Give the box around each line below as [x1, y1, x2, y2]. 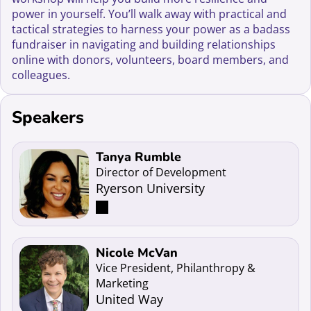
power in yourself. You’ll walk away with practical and [12, 6, 287, 22]
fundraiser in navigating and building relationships [12, 37, 276, 53]
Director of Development [96, 164, 227, 180]
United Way [96, 290, 164, 308]
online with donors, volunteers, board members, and [12, 52, 289, 68]
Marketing [96, 275, 149, 291]
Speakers [12, 106, 85, 128]
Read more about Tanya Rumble [19, 148, 189, 164]
